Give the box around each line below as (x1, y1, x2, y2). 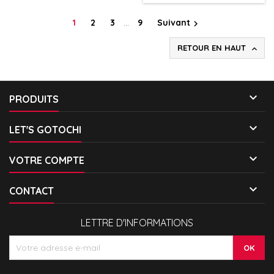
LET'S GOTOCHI (9, 124, 81, 136)
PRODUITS (9, 93, 59, 106)
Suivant (157, 17, 190, 29)
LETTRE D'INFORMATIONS (81, 217, 193, 229)
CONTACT (9, 185, 54, 198)
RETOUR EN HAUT (177, 43, 248, 53)
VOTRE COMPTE (9, 154, 84, 167)
